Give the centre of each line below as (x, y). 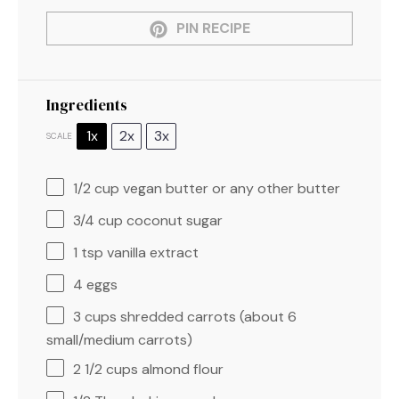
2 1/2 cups (106, 369)
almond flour (181, 369)
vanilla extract (151, 252)
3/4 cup (98, 220)
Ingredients (87, 105)
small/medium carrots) (119, 339)
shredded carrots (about (202, 316)
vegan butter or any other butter (230, 188)
